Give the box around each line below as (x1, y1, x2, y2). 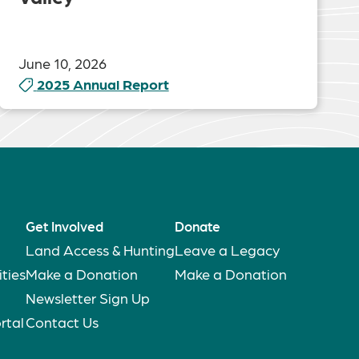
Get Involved (26, 217, 103, 235)
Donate (175, 217, 220, 235)
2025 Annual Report (36, 75, 169, 93)
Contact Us (26, 313, 99, 331)
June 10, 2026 (18, 54, 107, 72)
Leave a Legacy (175, 240, 280, 259)
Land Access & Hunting (26, 240, 175, 259)
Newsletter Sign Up (26, 288, 150, 307)
